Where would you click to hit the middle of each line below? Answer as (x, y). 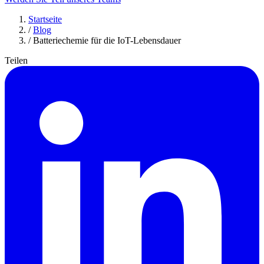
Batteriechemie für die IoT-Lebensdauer (107, 40)
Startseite (45, 19)
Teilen (16, 60)
